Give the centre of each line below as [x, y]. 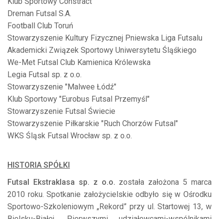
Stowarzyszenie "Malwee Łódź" [62, 87]
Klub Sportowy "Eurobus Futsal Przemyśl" [78, 99]
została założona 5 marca [163, 182]
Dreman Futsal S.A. [39, 14]
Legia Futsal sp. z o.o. [44, 75]
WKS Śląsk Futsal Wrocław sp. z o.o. [70, 136]
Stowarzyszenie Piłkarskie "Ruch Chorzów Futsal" [93, 124]
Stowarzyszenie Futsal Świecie [61, 111]
